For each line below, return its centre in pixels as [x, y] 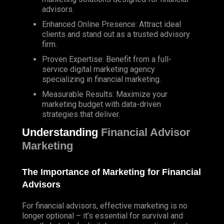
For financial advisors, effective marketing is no [105, 205]
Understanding [61, 132]
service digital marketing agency [98, 69]
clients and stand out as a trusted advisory [116, 34]
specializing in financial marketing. [101, 79]
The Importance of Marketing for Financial [111, 172]
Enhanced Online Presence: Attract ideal [111, 24]
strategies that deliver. [81, 114]
